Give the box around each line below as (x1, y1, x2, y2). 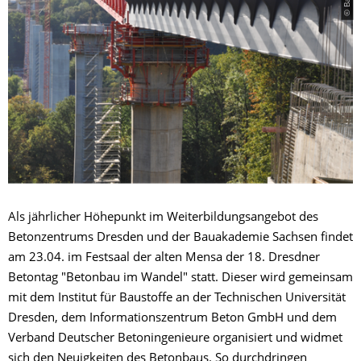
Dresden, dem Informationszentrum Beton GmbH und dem (8, 312, 337, 325)
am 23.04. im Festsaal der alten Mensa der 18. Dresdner (8, 251, 320, 264)
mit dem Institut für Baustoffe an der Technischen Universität (8, 292, 346, 305)
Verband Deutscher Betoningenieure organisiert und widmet (8, 332, 342, 345)
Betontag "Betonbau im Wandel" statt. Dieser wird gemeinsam (8, 272, 353, 284)
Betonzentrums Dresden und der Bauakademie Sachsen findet (8, 231, 353, 244)
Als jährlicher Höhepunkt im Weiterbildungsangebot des (8, 211, 318, 224)
